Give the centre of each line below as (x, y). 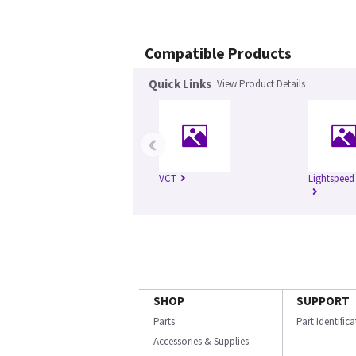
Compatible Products (218, 53)
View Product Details (261, 84)
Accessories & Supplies (201, 341)
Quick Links (180, 84)
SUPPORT (323, 301)
